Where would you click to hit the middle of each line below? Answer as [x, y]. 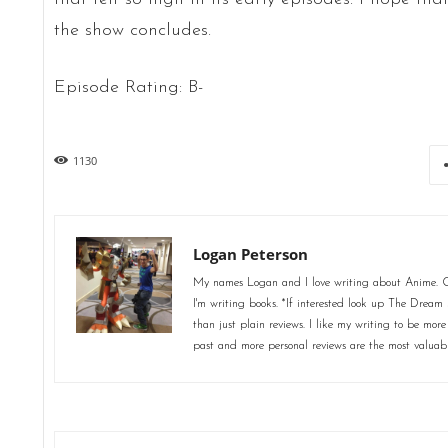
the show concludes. [132, 30]
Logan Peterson [250, 253]
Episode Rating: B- [128, 87]
